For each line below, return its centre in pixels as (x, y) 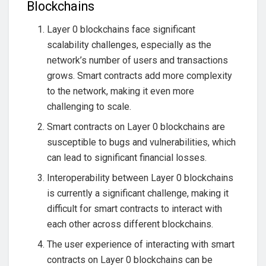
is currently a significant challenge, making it (138, 194)
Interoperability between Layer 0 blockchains (140, 178)
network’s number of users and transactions (138, 61)
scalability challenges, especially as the (129, 45)
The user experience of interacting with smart (141, 245)
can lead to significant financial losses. (127, 158)
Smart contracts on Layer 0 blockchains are (136, 127)
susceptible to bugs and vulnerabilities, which (142, 142)
